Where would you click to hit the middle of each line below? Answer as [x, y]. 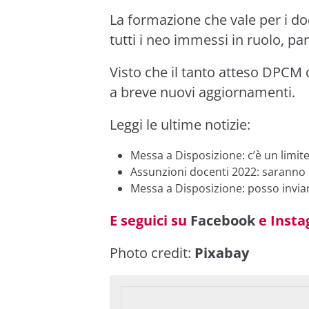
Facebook [223, 220]
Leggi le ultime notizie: [180, 124]
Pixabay [222, 252]
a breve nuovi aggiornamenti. [202, 92]
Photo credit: [152, 252]
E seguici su [150, 220]
